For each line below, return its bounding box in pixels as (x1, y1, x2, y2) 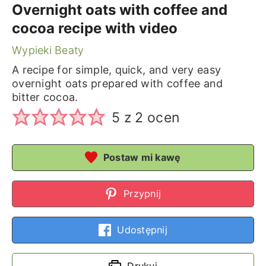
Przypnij (120, 187, 161, 199)
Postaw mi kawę (100, 151, 181, 163)
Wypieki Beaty (11, 44, 84, 56)
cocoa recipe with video (11, 20, 178, 37)
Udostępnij (114, 223, 168, 236)
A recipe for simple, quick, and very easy (11, 64, 221, 76)
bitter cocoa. (11, 91, 78, 103)
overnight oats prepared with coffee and (11, 77, 223, 90)
